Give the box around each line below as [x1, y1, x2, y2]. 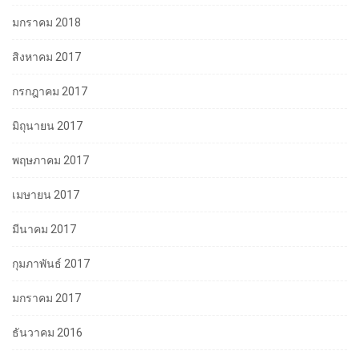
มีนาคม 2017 [12, 222, 76, 236]
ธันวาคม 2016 [12, 325, 83, 339]
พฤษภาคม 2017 [12, 153, 89, 167]
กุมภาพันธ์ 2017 [12, 256, 90, 270]
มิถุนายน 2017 [12, 119, 83, 132]
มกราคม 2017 [12, 291, 81, 305]
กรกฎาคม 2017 [12, 84, 87, 98]
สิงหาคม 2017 [12, 50, 81, 63]
